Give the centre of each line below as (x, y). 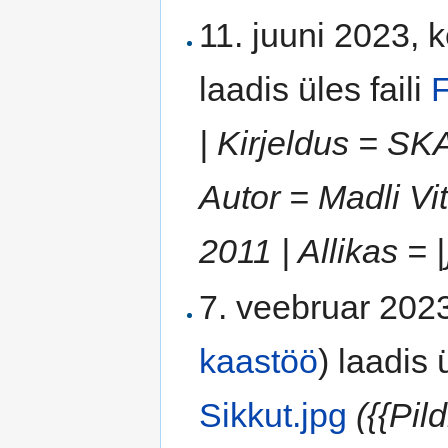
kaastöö (259, 360)
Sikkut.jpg (273, 414)
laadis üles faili (315, 89)
